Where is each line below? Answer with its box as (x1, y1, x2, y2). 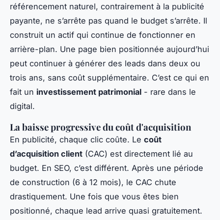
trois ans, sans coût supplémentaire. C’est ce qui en (10, 72, 209, 82)
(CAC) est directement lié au (82, 148, 193, 159)
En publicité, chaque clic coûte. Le (10, 134, 144, 144)
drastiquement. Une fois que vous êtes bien (10, 191, 179, 201)
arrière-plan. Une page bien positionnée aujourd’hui (10, 44, 209, 54)
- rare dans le (141, 86, 196, 97)
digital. (10, 101, 35, 111)
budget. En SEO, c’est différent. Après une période (10, 163, 203, 173)
